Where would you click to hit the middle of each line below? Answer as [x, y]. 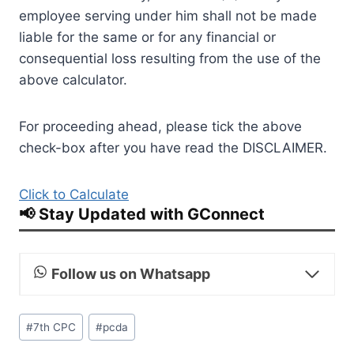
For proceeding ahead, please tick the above [160, 126]
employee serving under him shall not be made [168, 15]
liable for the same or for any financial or [147, 37]
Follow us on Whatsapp [130, 273]
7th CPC [55, 327]
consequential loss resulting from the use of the [170, 58]
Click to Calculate [74, 194]
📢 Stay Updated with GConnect [142, 214]
